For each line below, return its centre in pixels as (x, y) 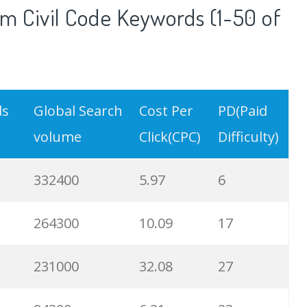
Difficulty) (248, 137)
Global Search (78, 111)
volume (58, 137)
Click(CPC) (170, 137)
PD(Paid (243, 111)
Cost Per (166, 111)
